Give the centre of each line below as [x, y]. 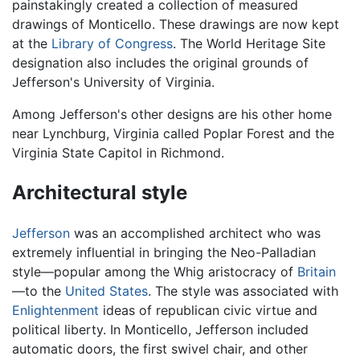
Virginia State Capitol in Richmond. [118, 153]
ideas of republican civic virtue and [208, 310]
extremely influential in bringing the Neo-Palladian [164, 252]
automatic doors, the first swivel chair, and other [160, 348]
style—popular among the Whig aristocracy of [155, 271]
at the [32, 44]
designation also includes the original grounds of [160, 63]
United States [106, 290]
